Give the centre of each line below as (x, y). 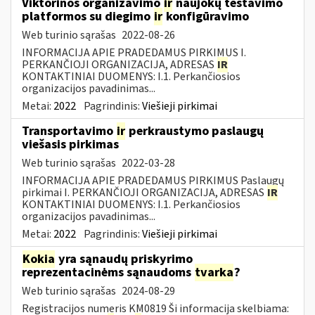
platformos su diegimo (88, 16)
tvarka (214, 272)
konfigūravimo (206, 16)
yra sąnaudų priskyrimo (124, 259)
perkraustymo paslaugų (195, 131)
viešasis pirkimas (70, 144)
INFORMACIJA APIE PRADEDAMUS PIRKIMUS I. (134, 52)
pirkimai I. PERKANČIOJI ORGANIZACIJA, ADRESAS (144, 192)
